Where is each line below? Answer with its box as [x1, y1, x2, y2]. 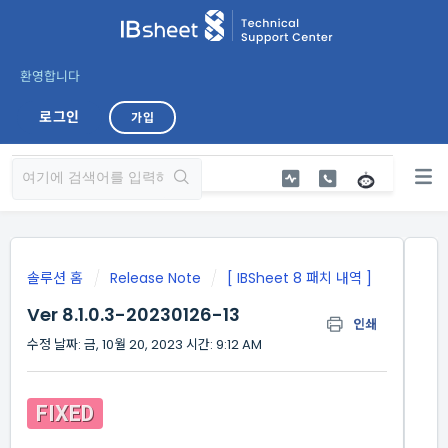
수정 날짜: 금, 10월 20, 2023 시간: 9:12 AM [27, 335, 262, 354]
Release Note [110, 268, 201, 288]
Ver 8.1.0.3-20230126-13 [27, 302, 240, 327]
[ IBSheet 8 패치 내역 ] [227, 268, 372, 288]
